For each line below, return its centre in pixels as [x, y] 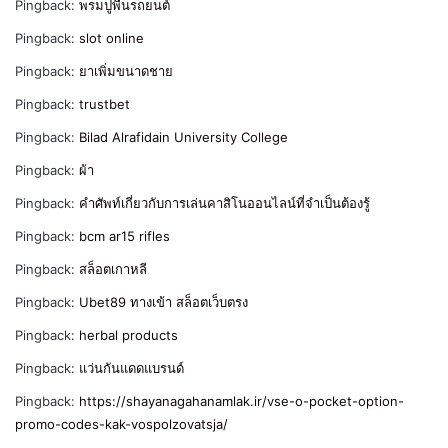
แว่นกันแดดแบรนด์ [131, 368]
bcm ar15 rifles [124, 236]
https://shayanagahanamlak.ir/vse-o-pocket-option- [241, 401]
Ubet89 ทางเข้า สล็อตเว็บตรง [163, 302]
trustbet [104, 104]
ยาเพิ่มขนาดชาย [126, 71]
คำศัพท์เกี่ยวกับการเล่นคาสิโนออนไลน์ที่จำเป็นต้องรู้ [224, 203]
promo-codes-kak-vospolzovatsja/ [121, 424]
